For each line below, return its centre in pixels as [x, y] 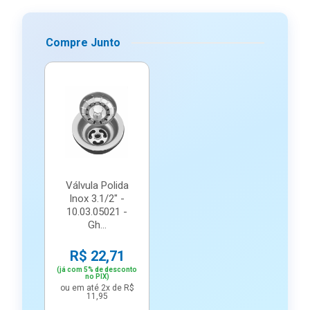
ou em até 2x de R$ [97, 288]
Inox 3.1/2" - [97, 199]
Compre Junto [83, 43]
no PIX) [97, 276]
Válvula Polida [97, 185]
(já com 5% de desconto [97, 270]
